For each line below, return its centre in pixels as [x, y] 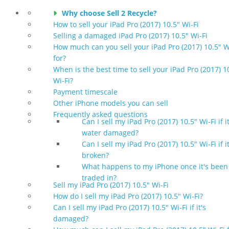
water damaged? [110, 132]
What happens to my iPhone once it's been [155, 166]
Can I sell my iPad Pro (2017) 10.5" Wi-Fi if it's [130, 207]
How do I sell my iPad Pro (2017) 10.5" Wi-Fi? [128, 196]
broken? [95, 155]
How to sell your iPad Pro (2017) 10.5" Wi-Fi [126, 24]
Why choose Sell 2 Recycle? [109, 13]
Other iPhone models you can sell [111, 103]
